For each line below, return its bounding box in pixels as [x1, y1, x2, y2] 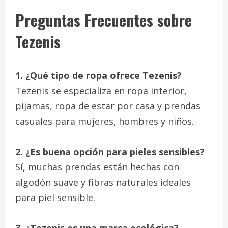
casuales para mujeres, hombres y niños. [15, 115, 194, 127]
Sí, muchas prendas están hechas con [15, 160, 179, 173]
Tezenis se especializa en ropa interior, [15, 84, 187, 97]
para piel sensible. [15, 191, 95, 204]
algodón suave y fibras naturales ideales [15, 176, 191, 188]
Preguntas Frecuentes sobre [15, 8, 192, 32]
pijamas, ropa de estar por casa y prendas [15, 99, 201, 112]
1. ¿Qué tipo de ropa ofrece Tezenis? [15, 69, 182, 81]
